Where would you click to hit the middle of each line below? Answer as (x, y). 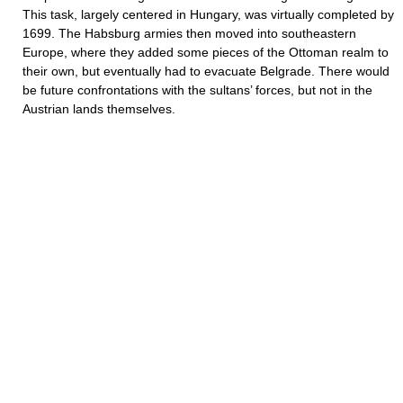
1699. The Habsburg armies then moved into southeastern (189, 33)
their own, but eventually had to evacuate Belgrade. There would (206, 71)
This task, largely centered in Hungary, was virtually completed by (208, 14)
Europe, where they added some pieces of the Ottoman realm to (206, 52)
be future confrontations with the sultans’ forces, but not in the (197, 90)
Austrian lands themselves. (99, 109)
